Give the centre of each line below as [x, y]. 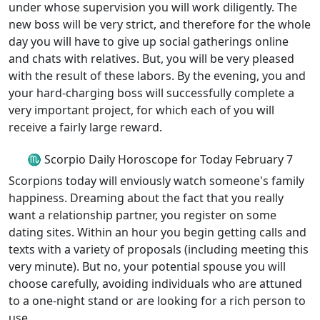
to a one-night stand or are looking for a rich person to [157, 301]
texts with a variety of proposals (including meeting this [159, 249]
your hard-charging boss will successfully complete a [151, 93]
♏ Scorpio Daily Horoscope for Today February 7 [160, 159]
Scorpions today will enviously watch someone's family [156, 181]
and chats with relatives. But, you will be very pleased [151, 59]
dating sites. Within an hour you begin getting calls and [157, 232]
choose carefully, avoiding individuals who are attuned [155, 284]
